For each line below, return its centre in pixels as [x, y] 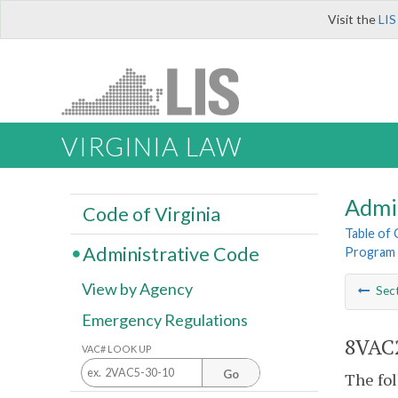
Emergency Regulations [165, 320]
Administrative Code [171, 254]
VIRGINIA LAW [151, 147]
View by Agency [137, 289]
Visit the [353, 19]
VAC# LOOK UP [117, 348]
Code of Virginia [151, 214]
